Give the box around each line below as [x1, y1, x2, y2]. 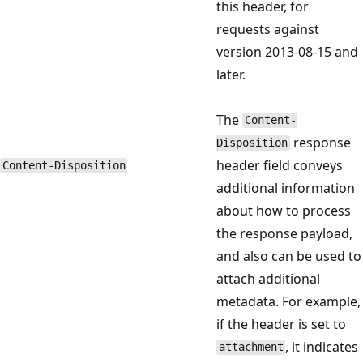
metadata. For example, [216, 292, 361, 310]
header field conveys [216, 156, 343, 174]
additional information [216, 178, 355, 197]
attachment [218, 340, 284, 354]
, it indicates [285, 337, 359, 356]
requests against [216, 19, 319, 38]
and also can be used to [216, 246, 361, 265]
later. [216, 65, 246, 83]
